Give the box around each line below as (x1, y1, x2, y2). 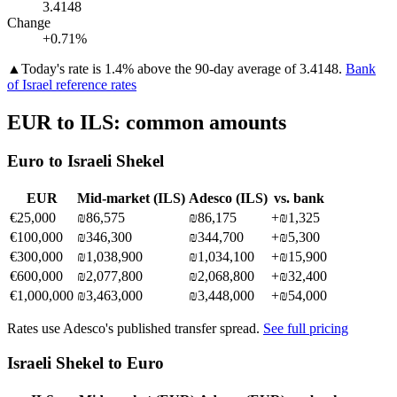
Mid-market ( (77, 191, 158, 206)
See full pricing (263, 321, 348, 337)
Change (7, 14, 51, 30)
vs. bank (274, 191, 324, 206)
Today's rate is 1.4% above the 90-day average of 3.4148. (21, 60, 342, 76)
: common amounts (113, 110, 286, 134)
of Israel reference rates (7, 76, 136, 92)
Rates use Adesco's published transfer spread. (7, 321, 260, 337)
